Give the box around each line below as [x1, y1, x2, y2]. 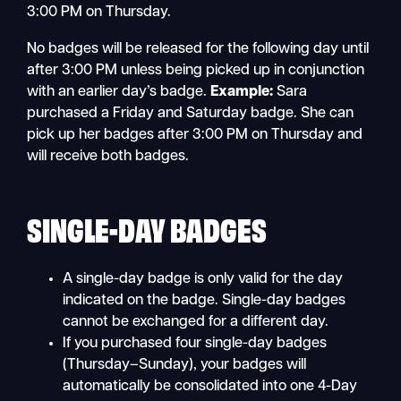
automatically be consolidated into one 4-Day [63, 380, 358, 395]
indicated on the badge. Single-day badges [63, 294, 346, 309]
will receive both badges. [27, 149, 190, 164]
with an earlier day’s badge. [27, 84, 211, 99]
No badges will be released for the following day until [27, 41, 370, 56]
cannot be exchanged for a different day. [63, 315, 329, 330]
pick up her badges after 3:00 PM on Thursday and [27, 127, 363, 142]
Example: [210, 84, 277, 99]
